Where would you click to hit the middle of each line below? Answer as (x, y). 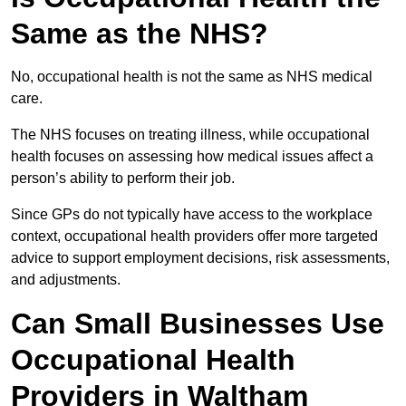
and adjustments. (66, 280)
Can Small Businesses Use (198, 324)
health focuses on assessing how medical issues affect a (192, 157)
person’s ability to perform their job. (123, 179)
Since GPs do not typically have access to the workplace (192, 215)
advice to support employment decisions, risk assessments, (200, 258)
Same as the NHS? (140, 34)
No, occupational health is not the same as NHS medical (192, 77)
